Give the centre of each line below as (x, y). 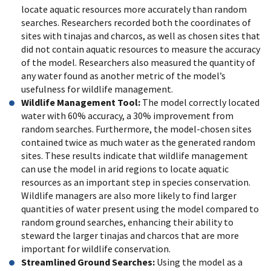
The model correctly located (201, 102)
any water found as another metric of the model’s (123, 75)
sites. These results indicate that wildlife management (135, 155)
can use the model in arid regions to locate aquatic (125, 168)
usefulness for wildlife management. (97, 89)
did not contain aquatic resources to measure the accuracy (141, 49)
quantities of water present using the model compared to (140, 208)
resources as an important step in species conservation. (136, 182)
